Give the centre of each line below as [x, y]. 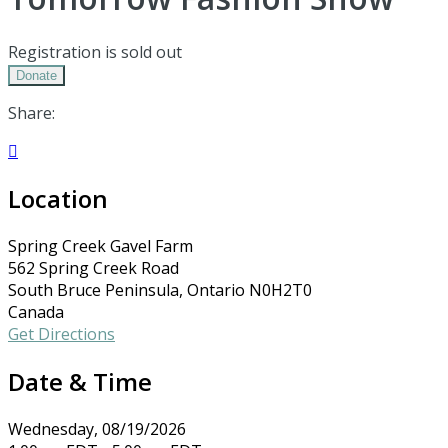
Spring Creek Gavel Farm [100, 245]
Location [58, 198]
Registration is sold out [95, 51]
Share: [31, 112]
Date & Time [80, 381]
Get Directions [61, 333]
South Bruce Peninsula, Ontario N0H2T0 [160, 289]
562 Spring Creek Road [93, 267]
